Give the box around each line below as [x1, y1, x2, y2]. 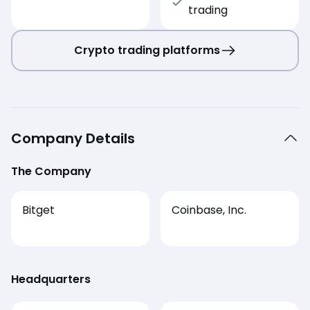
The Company [11, 163, 91, 180]
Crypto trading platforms [73, 42, 220, 59]
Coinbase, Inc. [172, 202, 246, 219]
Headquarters [11, 271, 91, 288]
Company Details [11, 129, 135, 149]
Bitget [22, 202, 55, 219]
